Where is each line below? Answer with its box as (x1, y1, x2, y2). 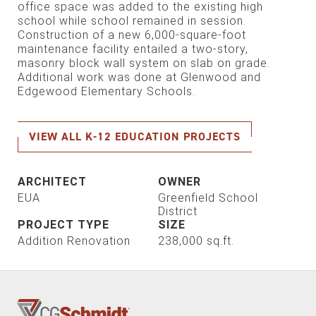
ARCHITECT (18, 174, 87, 188)
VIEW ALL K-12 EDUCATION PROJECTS (29, 128, 241, 144)
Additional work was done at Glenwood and (18, 70, 261, 84)
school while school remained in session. (18, 13, 246, 28)
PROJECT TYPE (18, 217, 109, 231)
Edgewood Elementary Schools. (18, 84, 195, 98)
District (158, 204, 197, 218)
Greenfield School (158, 190, 258, 205)
